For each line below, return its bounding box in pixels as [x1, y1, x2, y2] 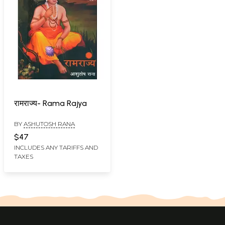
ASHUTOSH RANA [24, 120, 75, 128]
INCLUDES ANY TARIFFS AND [14, 144, 98, 152]
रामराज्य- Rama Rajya [14, 98, 87, 108]
